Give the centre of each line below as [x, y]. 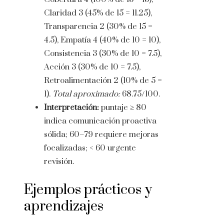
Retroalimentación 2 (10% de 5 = [103, 81]
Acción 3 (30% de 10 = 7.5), [92, 67]
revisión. [59, 162]
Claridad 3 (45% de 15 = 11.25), [98, 13]
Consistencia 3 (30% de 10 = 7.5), [103, 54]
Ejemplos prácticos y [88, 190]
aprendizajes [64, 206]
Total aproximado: [86, 94]
